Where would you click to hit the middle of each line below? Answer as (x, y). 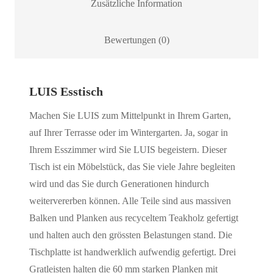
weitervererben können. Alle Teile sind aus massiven (130, 201)
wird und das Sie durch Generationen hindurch (119, 184)
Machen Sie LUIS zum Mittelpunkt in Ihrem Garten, (130, 116)
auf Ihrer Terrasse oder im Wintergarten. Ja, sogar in (129, 133)
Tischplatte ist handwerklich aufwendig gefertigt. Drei (133, 252)
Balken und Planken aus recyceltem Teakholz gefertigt (134, 218)
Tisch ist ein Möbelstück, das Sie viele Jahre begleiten (132, 167)
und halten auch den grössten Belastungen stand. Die (131, 235)
